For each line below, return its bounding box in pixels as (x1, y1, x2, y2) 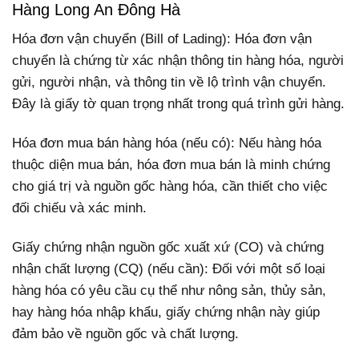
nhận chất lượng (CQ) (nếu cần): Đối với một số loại (12, 261, 325, 277)
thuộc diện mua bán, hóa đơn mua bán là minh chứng (12, 157, 330, 173)
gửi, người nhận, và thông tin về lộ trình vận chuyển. (12, 75, 326, 91)
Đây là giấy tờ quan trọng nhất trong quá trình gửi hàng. (12, 96, 345, 112)
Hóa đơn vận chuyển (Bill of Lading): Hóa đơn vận (12, 31, 312, 47)
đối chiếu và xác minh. (12, 200, 147, 216)
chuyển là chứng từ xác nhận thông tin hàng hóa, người (12, 53, 344, 69)
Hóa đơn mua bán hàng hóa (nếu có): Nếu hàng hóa (12, 135, 321, 151)
